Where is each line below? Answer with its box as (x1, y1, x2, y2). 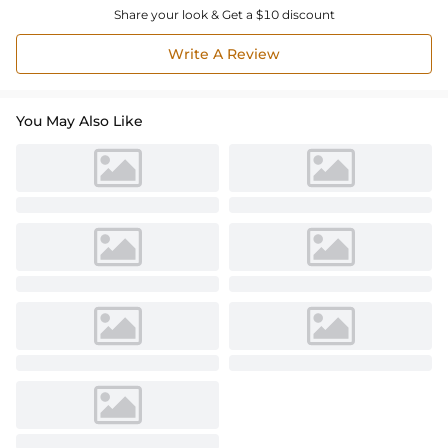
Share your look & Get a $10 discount (113, 6, 335, 22)
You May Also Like (16, 111, 143, 130)
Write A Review (168, 44, 280, 63)
